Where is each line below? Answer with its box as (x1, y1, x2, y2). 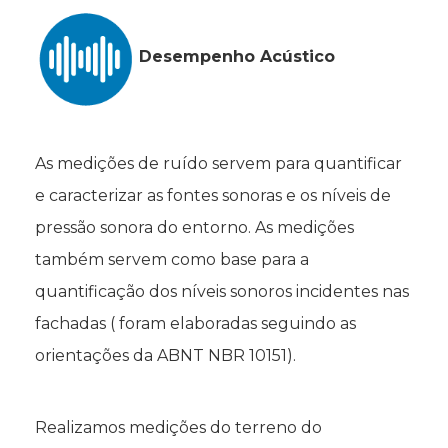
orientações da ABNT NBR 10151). (35, 345, 296, 365)
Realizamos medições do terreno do (35, 417, 322, 437)
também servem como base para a (35, 249, 309, 269)
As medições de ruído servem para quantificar (35, 153, 402, 173)
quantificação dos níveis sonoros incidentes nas (35, 281, 409, 301)
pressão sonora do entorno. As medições (35, 217, 354, 237)
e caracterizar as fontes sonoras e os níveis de (35, 185, 391, 205)
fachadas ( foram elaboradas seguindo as (35, 313, 356, 333)
